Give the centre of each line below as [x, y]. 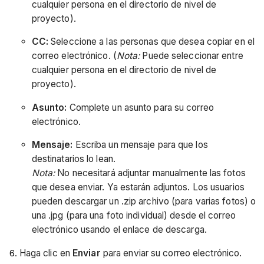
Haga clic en [46, 253]
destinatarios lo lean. [73, 159]
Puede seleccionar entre [192, 56]
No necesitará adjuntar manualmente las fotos [150, 173]
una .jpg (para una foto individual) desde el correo [133, 216]
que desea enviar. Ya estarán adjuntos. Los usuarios [138, 187]
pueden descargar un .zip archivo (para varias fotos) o [144, 202]
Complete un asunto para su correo [140, 107]
